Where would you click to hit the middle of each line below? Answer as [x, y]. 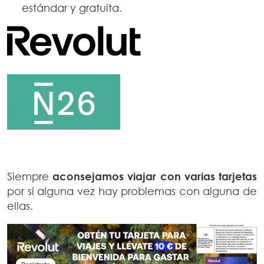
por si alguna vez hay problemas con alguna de [132, 191]
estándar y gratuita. [72, 8]
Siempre [30, 176]
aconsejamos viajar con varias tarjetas [155, 176]
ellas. [20, 206]
